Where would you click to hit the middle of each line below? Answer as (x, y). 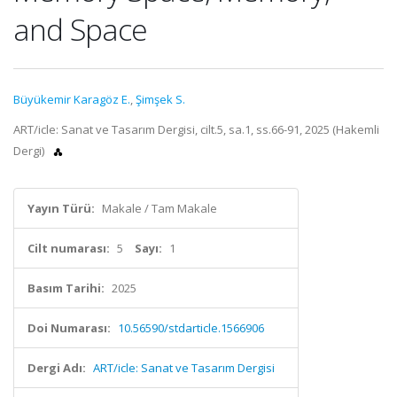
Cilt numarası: (69, 248)
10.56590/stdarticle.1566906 (191, 328)
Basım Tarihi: (66, 288)
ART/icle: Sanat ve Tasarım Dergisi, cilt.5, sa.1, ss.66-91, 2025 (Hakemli (196, 129)
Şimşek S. (160, 99)
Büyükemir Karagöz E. (72, 99)
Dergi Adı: (57, 368)
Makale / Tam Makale (160, 208)
